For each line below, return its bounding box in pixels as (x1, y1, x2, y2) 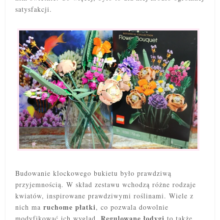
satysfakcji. (15, 4, 52, 14)
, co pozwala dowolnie (96, 202, 168, 212)
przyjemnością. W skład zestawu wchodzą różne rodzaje (15, 180, 196, 190)
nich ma (15, 202, 43, 212)
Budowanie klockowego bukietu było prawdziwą (15, 168, 171, 178)
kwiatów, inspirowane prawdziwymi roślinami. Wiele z (15, 191, 193, 201)
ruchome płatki (43, 202, 96, 213)
